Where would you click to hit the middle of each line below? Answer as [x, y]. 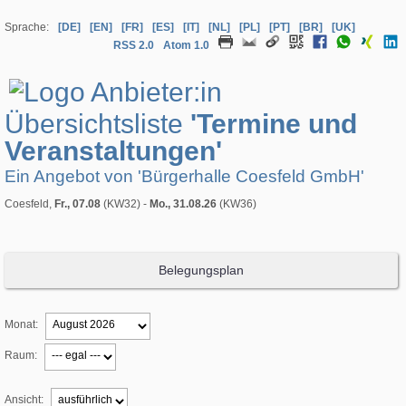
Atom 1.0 [187, 45]
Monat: [21, 325]
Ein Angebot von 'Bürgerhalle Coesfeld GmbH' [184, 177]
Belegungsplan [202, 271]
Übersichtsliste [97, 124]
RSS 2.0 [134, 45]
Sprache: [27, 28]
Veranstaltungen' [113, 151]
